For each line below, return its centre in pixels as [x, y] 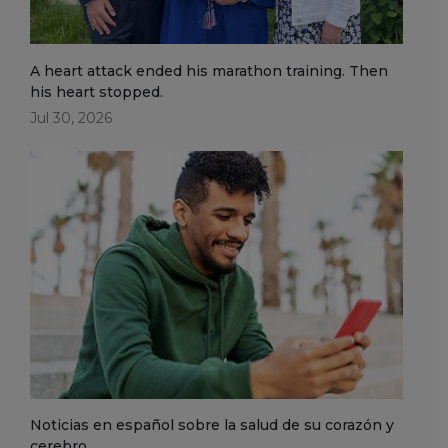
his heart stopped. [96, 91]
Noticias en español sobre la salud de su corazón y [212, 425]
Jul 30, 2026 [71, 117]
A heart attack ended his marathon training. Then [209, 70]
